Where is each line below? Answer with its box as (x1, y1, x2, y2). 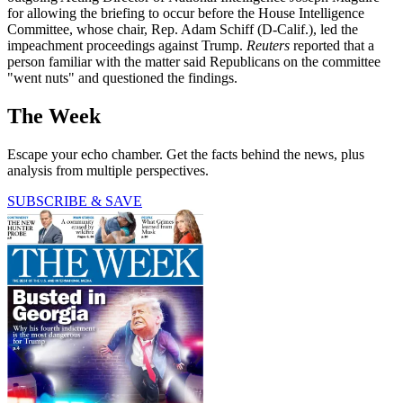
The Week (7, 103, 101, 128)
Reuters (246, 37, 290, 53)
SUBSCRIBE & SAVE (7, 193, 142, 209)
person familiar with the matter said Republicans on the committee (7, 53, 381, 69)
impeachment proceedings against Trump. (7, 37, 246, 53)
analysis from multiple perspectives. (7, 162, 209, 178)
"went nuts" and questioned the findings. (7, 69, 237, 85)
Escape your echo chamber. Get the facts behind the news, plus (7, 146, 364, 162)
